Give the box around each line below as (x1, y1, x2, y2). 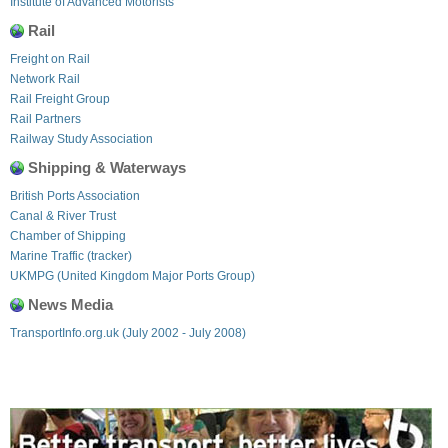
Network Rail (10, 71, 80, 86)
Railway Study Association (10, 131, 153, 146)
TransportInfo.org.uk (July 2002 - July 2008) (10, 325, 246, 340)
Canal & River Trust (10, 208, 116, 223)
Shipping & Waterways (28, 158, 186, 176)
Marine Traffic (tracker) (10, 248, 132, 263)
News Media (28, 295, 113, 313)
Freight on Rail (10, 51, 90, 66)
